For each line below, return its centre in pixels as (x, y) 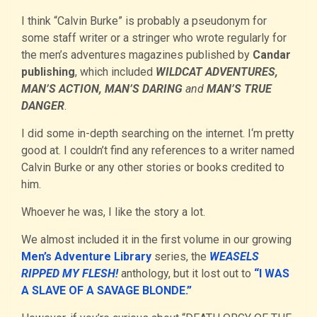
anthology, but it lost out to (185, 274)
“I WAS (272, 274)
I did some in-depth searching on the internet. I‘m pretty (158, 134)
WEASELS (234, 257)
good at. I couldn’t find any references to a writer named (158, 151)
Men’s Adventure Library (86, 257)
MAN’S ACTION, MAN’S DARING (103, 89)
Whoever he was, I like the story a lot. (113, 212)
